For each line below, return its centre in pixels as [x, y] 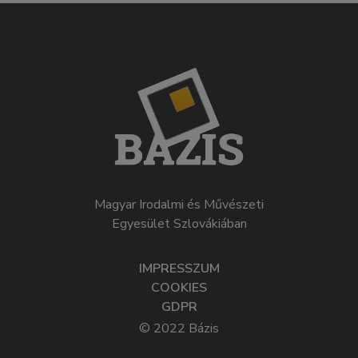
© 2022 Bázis [179, 328]
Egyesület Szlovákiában [179, 223]
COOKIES [179, 287]
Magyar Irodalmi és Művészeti [179, 204]
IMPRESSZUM [179, 268]
